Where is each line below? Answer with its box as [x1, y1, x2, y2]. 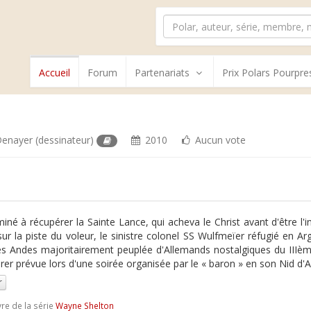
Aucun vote [192, 133, 246, 146]
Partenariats [135, 66, 190, 79]
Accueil [39, 66, 70, 79]
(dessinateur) [33, 133, 97, 146]
